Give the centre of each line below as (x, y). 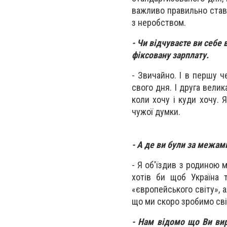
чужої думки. (156, 112)
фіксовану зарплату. (170, 55)
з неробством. (159, 23)
